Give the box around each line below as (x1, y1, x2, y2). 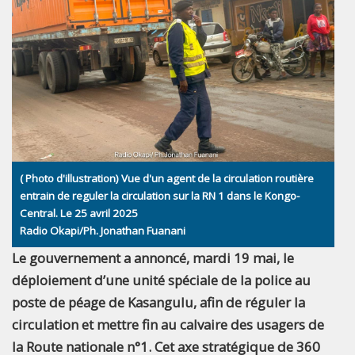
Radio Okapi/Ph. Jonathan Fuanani (20, 223, 185, 238)
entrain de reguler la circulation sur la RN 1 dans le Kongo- (20, 188, 300, 203)
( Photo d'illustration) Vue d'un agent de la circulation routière (20, 170, 314, 185)
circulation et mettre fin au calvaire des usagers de (12, 315, 324, 334)
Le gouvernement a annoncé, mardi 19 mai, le (12, 248, 294, 267)
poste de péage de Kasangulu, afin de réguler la (12, 292, 305, 311)
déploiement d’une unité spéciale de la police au (12, 270, 311, 289)
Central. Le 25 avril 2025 (20, 205, 138, 220)
